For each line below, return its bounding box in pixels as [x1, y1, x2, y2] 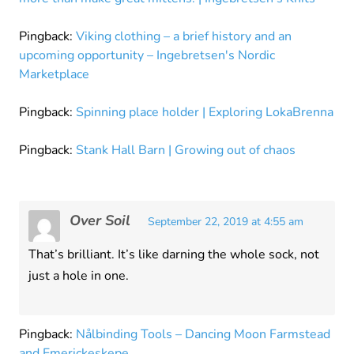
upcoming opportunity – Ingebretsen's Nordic [19, 47, 275, 65]
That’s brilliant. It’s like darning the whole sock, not [28, 246, 319, 264]
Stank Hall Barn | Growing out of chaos [76, 141, 296, 160]
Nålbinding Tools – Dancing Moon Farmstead [76, 326, 330, 344]
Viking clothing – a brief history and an [76, 28, 292, 46]
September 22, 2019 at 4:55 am [148, 214, 303, 230]
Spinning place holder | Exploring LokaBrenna [76, 104, 333, 122]
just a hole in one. [28, 267, 129, 285]
